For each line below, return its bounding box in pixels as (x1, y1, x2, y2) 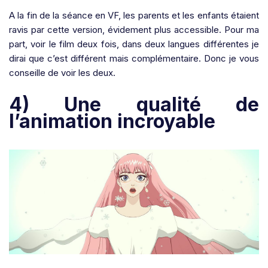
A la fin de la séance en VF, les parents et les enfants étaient (9, 9, 259, 21)
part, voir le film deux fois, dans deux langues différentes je (9, 38, 259, 50)
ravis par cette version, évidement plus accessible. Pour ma (9, 23, 259, 35)
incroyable (117, 109, 215, 133)
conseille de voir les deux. (9, 66, 115, 78)
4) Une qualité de (9, 92, 259, 116)
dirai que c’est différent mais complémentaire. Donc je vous (9, 52, 259, 64)
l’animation (9, 109, 117, 133)
